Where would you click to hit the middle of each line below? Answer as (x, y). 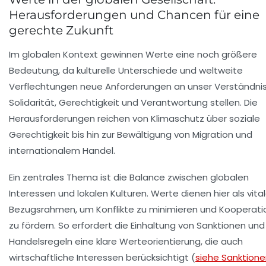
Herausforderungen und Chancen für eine (134, 15)
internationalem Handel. (62, 150)
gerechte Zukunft (61, 30)
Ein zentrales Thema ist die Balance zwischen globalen (129, 177)
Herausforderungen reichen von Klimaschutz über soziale (134, 118)
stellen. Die (233, 102)
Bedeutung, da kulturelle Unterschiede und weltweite (126, 70)
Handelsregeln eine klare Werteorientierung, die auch (126, 241)
